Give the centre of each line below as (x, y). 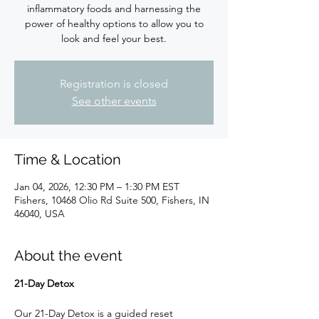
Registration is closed (114, 84)
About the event (68, 256)
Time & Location (68, 159)
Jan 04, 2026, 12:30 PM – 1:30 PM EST (97, 187)
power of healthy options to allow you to (114, 23)
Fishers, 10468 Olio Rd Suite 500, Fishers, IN (112, 200)
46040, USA (40, 214)
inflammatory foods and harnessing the (114, 9)
